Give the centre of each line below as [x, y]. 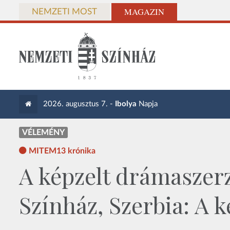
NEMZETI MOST [64, 12]
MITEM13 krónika [62, 151]
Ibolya [126, 104]
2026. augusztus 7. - [79, 104]
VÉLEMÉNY [43, 132]
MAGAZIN [144, 12]
